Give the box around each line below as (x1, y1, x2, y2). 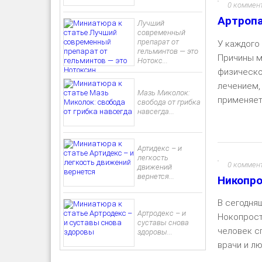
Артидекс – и (137, 144, 182, 153)
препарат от (137, 37, 179, 46)
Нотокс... (137, 56, 168, 65)
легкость (137, 153, 168, 162)
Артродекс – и (137, 209, 186, 218)
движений (137, 163, 172, 171)
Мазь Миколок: (137, 88, 190, 97)
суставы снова (137, 218, 189, 227)
